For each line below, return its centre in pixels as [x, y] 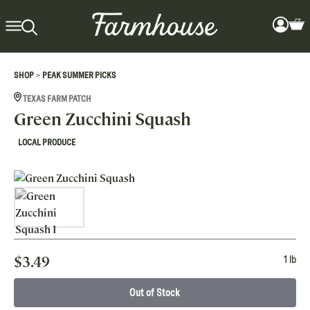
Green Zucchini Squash [102, 119]
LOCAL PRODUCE [47, 143]
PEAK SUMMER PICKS [79, 75]
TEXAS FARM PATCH [57, 99]
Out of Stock [154, 292]
